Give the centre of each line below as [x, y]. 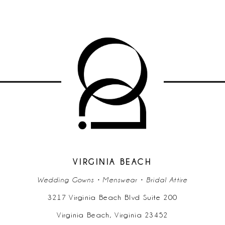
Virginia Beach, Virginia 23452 [113, 215]
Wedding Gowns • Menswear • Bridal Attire [113, 180]
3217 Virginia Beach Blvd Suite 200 [113, 197]
